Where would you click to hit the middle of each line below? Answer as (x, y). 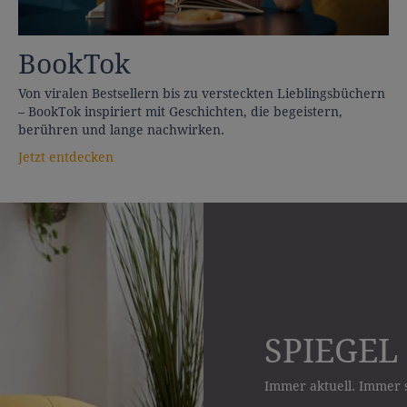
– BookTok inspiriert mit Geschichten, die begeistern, (180, 112)
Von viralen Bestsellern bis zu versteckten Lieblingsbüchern (202, 94)
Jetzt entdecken (66, 158)
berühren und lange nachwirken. (121, 130)
